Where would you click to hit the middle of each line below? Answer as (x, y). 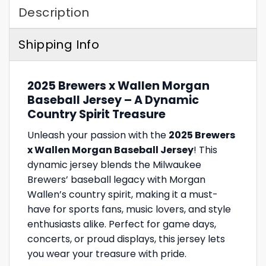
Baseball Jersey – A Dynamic (113, 100)
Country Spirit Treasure (96, 115)
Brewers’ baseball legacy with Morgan (116, 179)
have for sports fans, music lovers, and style (129, 209)
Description (54, 13)
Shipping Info (59, 45)
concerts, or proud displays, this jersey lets (126, 239)
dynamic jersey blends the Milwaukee (114, 164)
